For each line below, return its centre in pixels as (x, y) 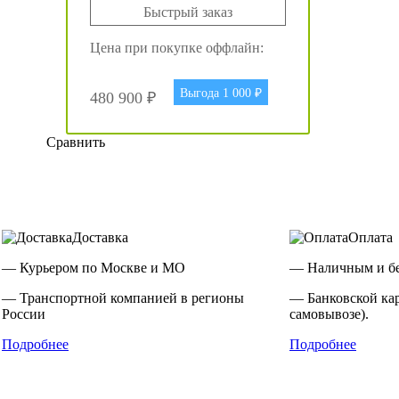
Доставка (100, 237)
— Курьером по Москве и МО (94, 267)
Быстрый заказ (188, 12)
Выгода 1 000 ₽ (221, 94)
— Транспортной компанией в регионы (123, 297)
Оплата (370, 237)
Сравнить (76, 142)
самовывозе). (329, 313)
